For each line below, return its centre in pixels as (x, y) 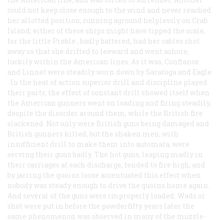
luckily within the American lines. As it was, (86, 61)
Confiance (182, 61)
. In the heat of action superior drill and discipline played (107, 82)
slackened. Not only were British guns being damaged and (108, 123)
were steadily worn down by (96, 72)
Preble (64, 41)
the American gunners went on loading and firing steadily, (109, 103)
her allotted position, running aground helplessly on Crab (108, 20)
